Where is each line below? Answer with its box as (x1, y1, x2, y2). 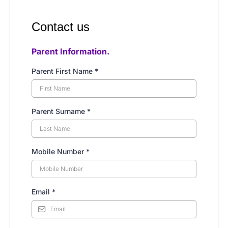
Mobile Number (32, 147, 86, 156)
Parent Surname (32, 107, 87, 116)
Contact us (32, 20, 90, 34)
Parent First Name (32, 67, 95, 75)
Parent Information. (32, 46, 109, 56)
